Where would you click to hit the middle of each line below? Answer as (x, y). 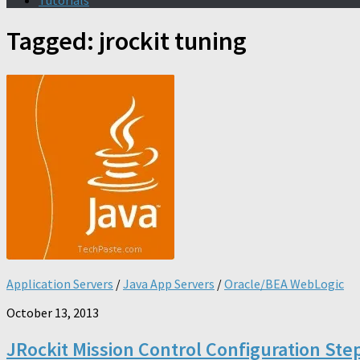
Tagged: (53, 41)
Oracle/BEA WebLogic (284, 283)
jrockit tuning (173, 41)
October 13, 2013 (53, 312)
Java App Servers (169, 283)
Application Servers (60, 283)
